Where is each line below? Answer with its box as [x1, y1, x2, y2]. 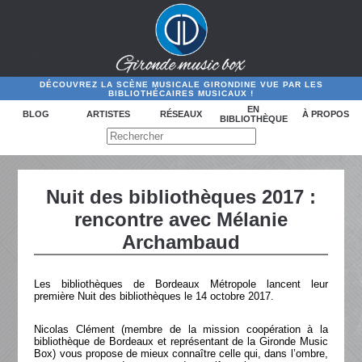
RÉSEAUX [159, 109, 202, 120]
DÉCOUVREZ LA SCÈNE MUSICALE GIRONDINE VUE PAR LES [39, 79, 323, 89]
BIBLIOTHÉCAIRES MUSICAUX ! [108, 88, 254, 98]
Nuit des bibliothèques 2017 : [46, 186, 316, 208]
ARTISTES [86, 109, 131, 120]
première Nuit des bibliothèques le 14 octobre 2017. [34, 290, 275, 302]
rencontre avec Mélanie [74, 208, 288, 230]
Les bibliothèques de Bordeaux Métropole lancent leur [34, 278, 328, 290]
